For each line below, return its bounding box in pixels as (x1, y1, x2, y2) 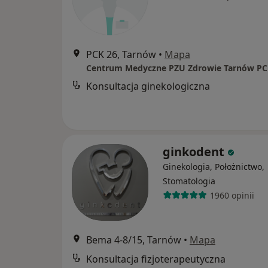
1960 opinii (209, 189, 254, 201)
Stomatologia (163, 175, 215, 187)
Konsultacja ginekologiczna (86, 80, 210, 93)
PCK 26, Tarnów (86, 48, 156, 61)
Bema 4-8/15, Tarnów (86, 233, 181, 246)
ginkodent (163, 144, 227, 160)
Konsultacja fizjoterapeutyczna (86, 252, 226, 266)
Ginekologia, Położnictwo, (163, 161, 264, 172)
